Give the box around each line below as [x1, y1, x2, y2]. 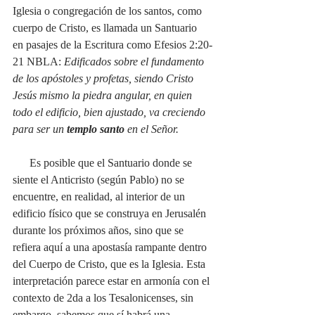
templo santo [67, 122, 124, 135]
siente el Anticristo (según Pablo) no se [13, 173, 187, 186]
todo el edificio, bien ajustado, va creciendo [13, 105, 208, 118]
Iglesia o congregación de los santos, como [13, 4, 205, 17]
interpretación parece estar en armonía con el [13, 274, 212, 287]
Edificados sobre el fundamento [64, 55, 207, 67]
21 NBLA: [13, 55, 64, 67]
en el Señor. [124, 122, 179, 135]
